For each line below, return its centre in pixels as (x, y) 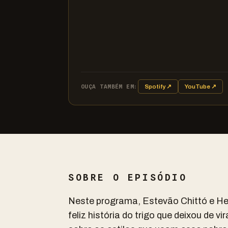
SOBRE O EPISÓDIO (128, 177)
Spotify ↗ (158, 87)
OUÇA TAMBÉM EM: (109, 87)
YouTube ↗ (200, 87)
